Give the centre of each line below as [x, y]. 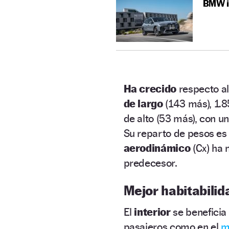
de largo [143, 103]
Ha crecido [150, 88]
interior [154, 212]
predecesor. [150, 163]
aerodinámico [157, 148]
